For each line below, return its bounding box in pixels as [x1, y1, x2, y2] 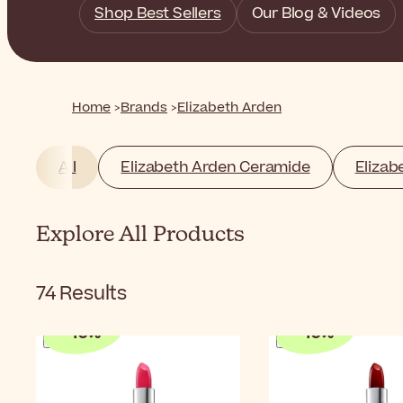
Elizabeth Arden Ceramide [121, 157, 310, 178]
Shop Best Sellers [94, 3, 221, 24]
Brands [121, 98, 167, 117]
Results [59, 280, 128, 307]
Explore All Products [36, 223, 245, 246]
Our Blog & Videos [251, 3, 381, 24]
